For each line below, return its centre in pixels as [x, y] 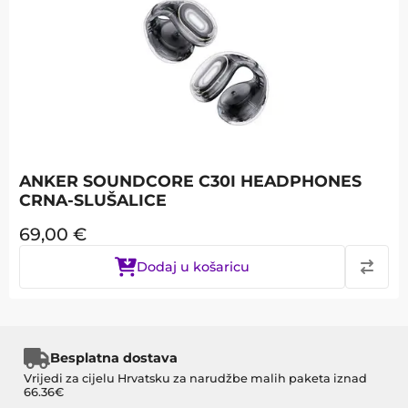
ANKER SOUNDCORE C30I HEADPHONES [190, 181]
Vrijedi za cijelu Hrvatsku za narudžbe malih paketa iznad [195, 378]
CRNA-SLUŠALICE [93, 200]
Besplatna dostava [113, 358]
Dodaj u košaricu [193, 267]
